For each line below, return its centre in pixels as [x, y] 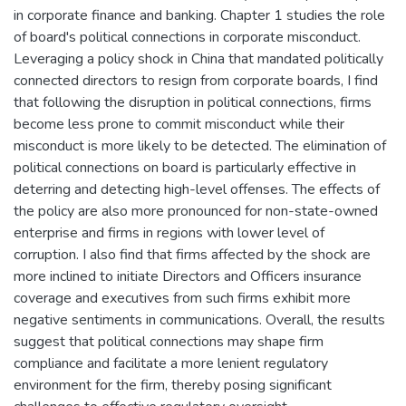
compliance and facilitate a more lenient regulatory [171, 363]
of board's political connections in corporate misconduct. [187, 37]
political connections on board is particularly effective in [185, 167]
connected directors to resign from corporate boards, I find [196, 80]
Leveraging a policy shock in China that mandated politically [198, 58]
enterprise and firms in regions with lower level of [169, 232]
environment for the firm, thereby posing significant [173, 385]
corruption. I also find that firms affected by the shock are [192, 254]
